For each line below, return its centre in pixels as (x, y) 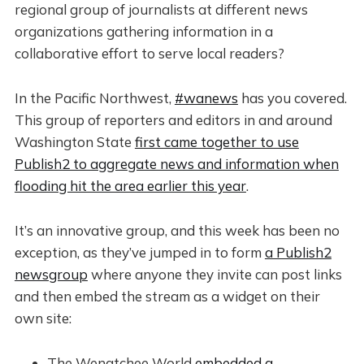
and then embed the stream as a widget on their (167, 296)
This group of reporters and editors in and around (173, 120)
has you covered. (292, 98)
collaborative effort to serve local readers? (149, 53)
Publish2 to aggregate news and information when (176, 164)
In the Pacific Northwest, (94, 98)
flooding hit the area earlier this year (130, 186)
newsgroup (51, 274)
